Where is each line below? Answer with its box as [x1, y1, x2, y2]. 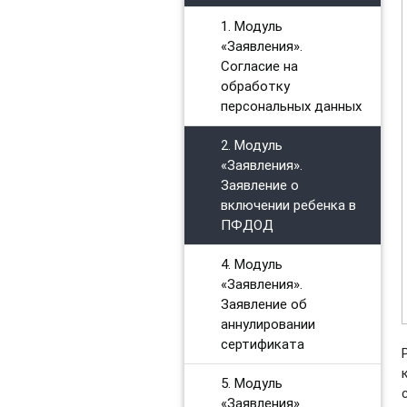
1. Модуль [220, 16, 283, 35]
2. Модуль [220, 135, 283, 154]
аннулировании [220, 314, 315, 333]
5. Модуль [220, 373, 283, 392]
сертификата [220, 334, 304, 352]
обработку [220, 76, 290, 94]
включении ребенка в [220, 195, 356, 213]
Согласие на [220, 56, 298, 74]
